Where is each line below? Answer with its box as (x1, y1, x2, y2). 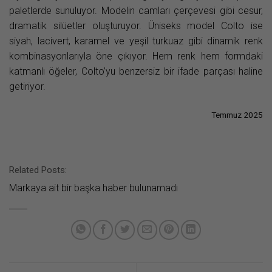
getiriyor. (9, 81, 46, 93)
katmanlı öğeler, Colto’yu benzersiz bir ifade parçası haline (9, 66, 263, 78)
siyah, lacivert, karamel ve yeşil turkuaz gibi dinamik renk (9, 35, 263, 47)
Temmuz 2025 (211, 110, 263, 120)
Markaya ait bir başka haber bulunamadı (9, 182, 178, 194)
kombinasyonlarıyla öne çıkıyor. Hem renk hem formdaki (9, 50, 263, 63)
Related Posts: (9, 164, 67, 175)
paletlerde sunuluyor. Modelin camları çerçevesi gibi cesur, (9, 5, 263, 17)
